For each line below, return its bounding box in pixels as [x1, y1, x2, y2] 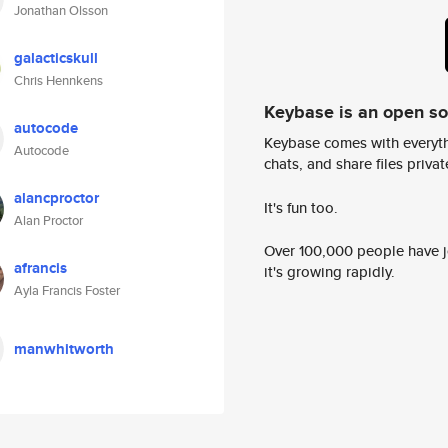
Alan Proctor [14, 211, 83, 230]
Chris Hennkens [14, 71, 103, 90]
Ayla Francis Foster [14, 281, 120, 300]
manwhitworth [14, 338, 114, 360]
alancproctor [14, 187, 99, 209]
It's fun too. [264, 196, 338, 218]
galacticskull [14, 47, 98, 69]
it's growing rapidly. [264, 261, 395, 283]
